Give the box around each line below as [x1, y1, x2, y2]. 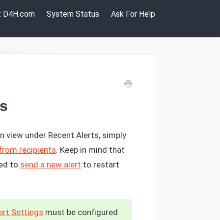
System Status [47, 9, 99, 19]
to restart [81, 159, 119, 169]
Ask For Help [111, 9, 155, 19]
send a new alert [20, 159, 81, 169]
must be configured [43, 207, 118, 217]
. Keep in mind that [55, 144, 125, 155]
